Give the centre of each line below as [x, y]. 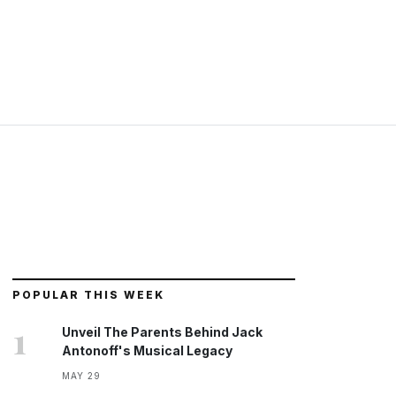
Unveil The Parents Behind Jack [162, 332]
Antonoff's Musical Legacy [147, 350]
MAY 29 [81, 376]
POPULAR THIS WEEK [88, 295]
